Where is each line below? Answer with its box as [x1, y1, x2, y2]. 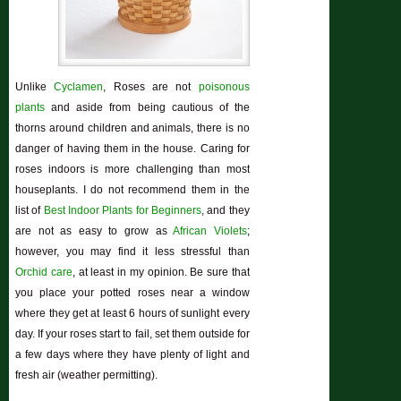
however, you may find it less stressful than [15, 245, 250, 259]
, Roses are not [103, 81, 199, 94]
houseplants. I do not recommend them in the [15, 183, 250, 197]
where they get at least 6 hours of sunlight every [15, 307, 250, 320]
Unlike [15, 81, 55, 94]
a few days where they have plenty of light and [15, 348, 250, 362]
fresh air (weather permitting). [15, 369, 158, 382]
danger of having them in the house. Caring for [15, 142, 250, 156]
